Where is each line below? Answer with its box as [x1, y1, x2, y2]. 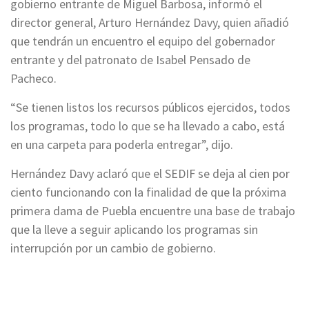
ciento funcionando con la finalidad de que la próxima [10, 184, 286, 201]
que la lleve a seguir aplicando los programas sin [10, 221, 258, 238]
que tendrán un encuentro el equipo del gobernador [10, 33, 275, 50]
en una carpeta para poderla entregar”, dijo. [10, 137, 233, 153]
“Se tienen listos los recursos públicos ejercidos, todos [10, 99, 290, 116]
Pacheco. [10, 70, 57, 87]
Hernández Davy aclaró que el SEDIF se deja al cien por [10, 166, 290, 182]
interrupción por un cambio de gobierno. [10, 240, 216, 257]
